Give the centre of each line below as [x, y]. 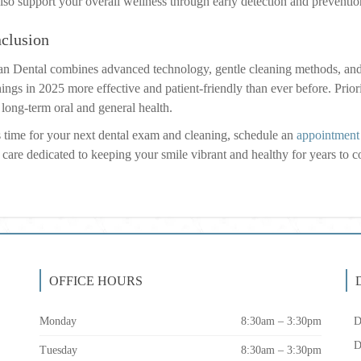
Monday [58, 321]
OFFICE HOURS [96, 281]
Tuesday [58, 350]
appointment [328, 135]
